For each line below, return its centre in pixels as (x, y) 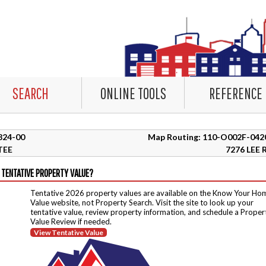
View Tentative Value (69, 232)
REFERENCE (236, 93)
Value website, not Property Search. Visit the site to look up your (142, 202)
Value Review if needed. (71, 221)
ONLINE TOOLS (133, 93)
